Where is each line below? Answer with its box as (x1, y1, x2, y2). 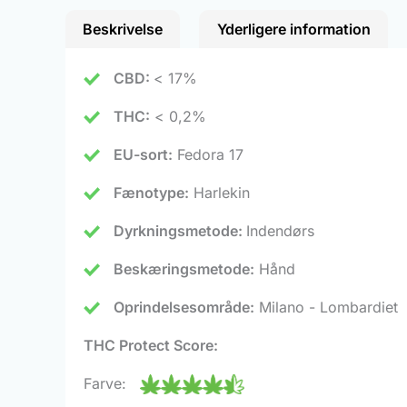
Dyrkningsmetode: (114, 221, 246, 240)
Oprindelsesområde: (114, 297, 254, 316)
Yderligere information (216, 19, 371, 38)
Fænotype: (114, 183, 189, 202)
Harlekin (189, 183, 250, 202)
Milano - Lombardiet (254, 297, 398, 316)
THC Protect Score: (84, 335, 218, 354)
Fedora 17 (173, 144, 243, 164)
